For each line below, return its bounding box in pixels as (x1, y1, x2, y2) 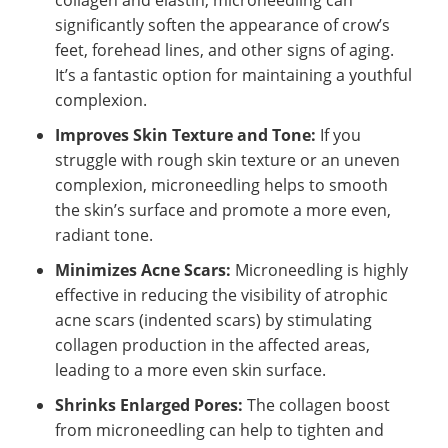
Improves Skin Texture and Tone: (55, 123, 316, 146)
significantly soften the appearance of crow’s (55, 13, 390, 36)
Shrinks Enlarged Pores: (55, 393, 243, 416)
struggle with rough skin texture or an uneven (55, 148, 400, 171)
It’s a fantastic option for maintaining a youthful (55, 63, 412, 86)
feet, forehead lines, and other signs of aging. (55, 38, 394, 61)
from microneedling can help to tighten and (55, 418, 384, 441)
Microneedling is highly (231, 258, 408, 281)
